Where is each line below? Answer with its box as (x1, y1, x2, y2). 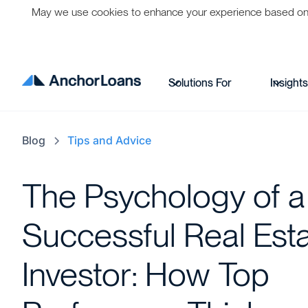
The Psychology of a (22, 176, 305, 216)
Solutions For (168, 76, 232, 89)
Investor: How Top (22, 254, 269, 294)
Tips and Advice (67, 133, 151, 147)
